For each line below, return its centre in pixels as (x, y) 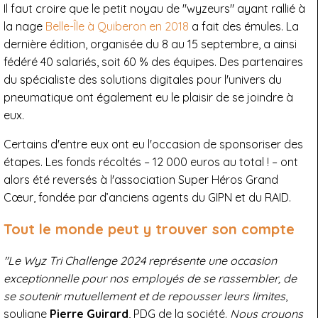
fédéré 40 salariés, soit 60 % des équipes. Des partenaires (153, 62)
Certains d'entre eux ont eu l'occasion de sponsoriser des (153, 144)
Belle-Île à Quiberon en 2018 (117, 27)
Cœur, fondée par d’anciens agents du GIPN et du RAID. (147, 198)
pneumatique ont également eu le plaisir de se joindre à (148, 98)
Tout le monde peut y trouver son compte (149, 229)
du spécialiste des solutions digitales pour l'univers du (143, 80)
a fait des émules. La (244, 27)
